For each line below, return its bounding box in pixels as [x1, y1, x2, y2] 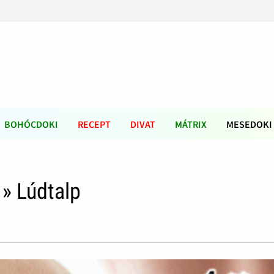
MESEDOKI [226, 118, 272, 130]
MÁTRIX [175, 118, 207, 130]
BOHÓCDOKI [4, 118, 58, 130]
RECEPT [78, 118, 111, 130]
